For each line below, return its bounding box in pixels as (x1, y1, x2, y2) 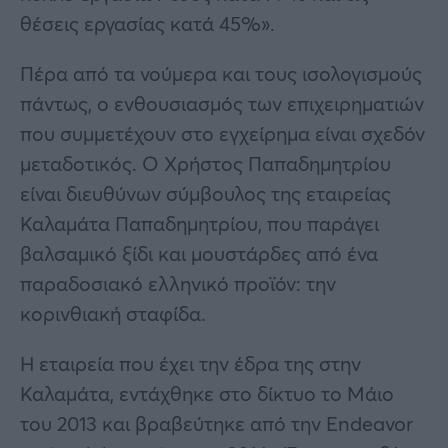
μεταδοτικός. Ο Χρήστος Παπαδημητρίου (20, 149, 391, 177)
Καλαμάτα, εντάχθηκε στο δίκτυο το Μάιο (20, 379, 394, 407)
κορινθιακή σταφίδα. (20, 299, 206, 327)
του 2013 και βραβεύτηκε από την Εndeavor (20, 409, 413, 437)
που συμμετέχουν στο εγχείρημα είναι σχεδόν (20, 119, 425, 147)
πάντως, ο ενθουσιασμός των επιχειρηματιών (20, 89, 424, 117)
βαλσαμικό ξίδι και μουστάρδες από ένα (20, 239, 378, 267)
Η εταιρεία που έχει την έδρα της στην (20, 349, 361, 377)
